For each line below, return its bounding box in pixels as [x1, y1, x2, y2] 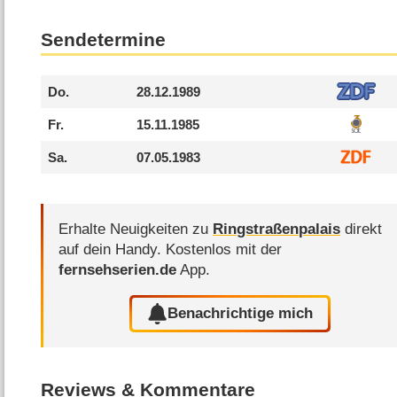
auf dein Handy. [58, 240, 167, 258]
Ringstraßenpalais [213, 220, 341, 237]
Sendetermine [41, 29, 167, 51]
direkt [340, 220, 383, 237]
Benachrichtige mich [167, 305, 314, 323]
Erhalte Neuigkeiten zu [58, 220, 214, 237]
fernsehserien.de [58, 261, 177, 278]
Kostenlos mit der [166, 240, 283, 258]
